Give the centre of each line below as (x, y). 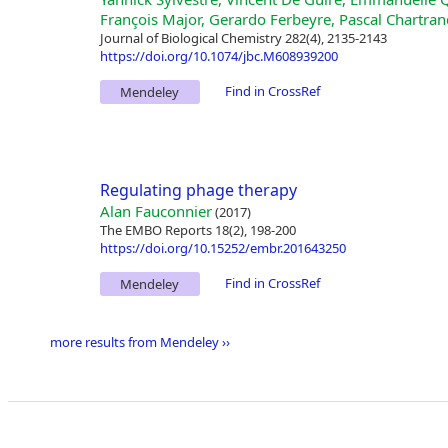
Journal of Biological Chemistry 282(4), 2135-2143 (243, 38)
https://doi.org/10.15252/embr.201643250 (222, 248)
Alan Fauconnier (155, 211)
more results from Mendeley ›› (139, 342)
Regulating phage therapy (198, 190)
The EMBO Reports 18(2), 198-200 (197, 230)
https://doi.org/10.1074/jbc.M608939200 (218, 56)
